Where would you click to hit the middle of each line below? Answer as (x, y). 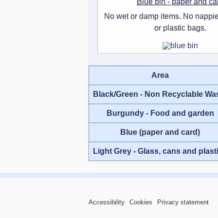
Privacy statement (183, 202)
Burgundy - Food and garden (160, 113)
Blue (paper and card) (160, 132)
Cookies (141, 202)
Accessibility (107, 202)
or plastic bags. (180, 28)
